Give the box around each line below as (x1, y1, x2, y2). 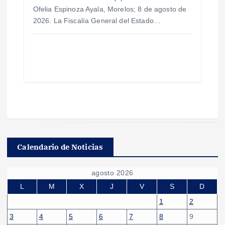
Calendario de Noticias (17, 142, 103, 152)
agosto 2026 (91, 168, 134, 177)
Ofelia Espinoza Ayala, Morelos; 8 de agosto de (33, 5, 187, 14)
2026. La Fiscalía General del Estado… (33, 17, 161, 25)
